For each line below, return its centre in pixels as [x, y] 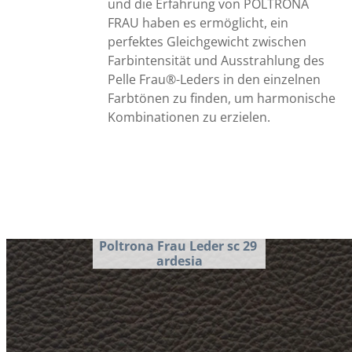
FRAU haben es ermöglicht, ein [198, 22]
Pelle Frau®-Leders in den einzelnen [214, 79]
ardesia [179, 261]
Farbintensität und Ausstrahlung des [216, 60]
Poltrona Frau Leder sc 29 [178, 246]
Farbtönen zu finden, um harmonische [221, 98]
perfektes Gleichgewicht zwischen [207, 41]
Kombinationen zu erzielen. [189, 117]
